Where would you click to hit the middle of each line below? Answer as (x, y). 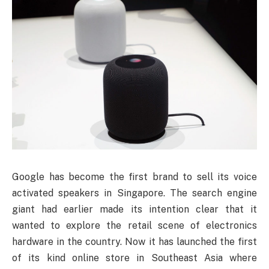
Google (31, 177)
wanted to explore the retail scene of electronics (134, 225)
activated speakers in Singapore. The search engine (134, 193)
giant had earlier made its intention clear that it (134, 209)
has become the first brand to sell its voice (153, 177)
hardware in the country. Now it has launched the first (134, 241)
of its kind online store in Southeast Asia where (134, 258)
